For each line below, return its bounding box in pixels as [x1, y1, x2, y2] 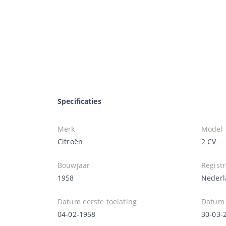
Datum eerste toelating [58, 196, 137, 206]
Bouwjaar [58, 160, 90, 170]
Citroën [58, 136, 83, 146]
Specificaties [58, 96, 101, 106]
